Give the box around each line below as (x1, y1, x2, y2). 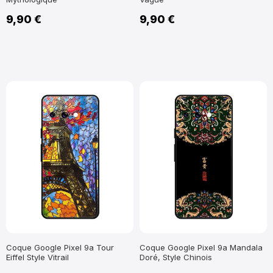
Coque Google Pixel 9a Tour (6, 242, 114, 252)
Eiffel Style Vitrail (6, 252, 69, 262)
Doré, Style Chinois (140, 252, 212, 262)
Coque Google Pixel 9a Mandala (140, 242, 263, 252)
